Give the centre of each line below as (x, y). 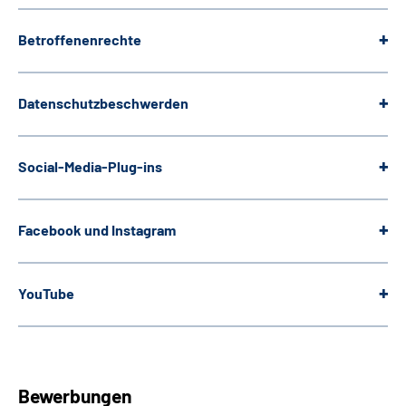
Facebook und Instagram (97, 230)
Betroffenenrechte (80, 40)
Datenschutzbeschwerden (103, 103)
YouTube (46, 294)
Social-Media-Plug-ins (90, 167)
